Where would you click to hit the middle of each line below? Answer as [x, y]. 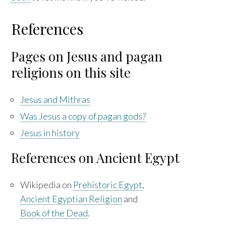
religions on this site [71, 72]
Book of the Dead [54, 213]
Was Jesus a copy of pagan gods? [83, 116]
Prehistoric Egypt [108, 184]
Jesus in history [50, 132]
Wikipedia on [47, 184]
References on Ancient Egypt [96, 157]
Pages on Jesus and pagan [87, 56]
